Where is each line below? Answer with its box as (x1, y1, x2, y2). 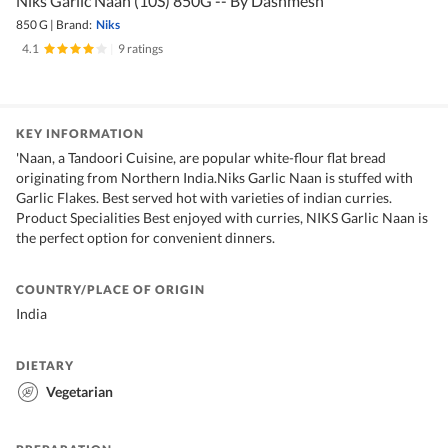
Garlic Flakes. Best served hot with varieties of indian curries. (16, 189, 392, 207)
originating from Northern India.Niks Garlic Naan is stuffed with (16, 169, 413, 187)
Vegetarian (46, 383, 113, 401)
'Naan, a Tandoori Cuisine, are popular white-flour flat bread (16, 149, 386, 167)
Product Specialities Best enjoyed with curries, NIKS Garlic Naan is (16, 209, 428, 227)
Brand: (56, 17, 92, 33)
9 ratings (118, 41, 163, 57)
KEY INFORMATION (16, 126, 144, 142)
